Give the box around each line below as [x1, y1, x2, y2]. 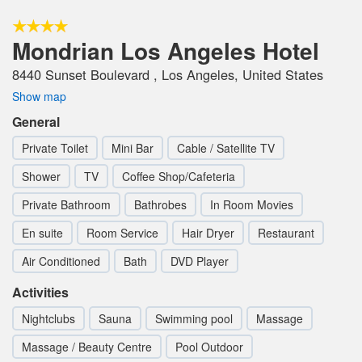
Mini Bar [112, 140, 154, 157]
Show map [12, 88, 66, 105]
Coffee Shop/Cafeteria [122, 168, 235, 185]
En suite [22, 225, 63, 242]
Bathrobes [134, 196, 187, 213]
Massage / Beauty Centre [22, 339, 152, 356]
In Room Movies [210, 196, 293, 213]
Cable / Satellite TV [177, 140, 275, 157]
